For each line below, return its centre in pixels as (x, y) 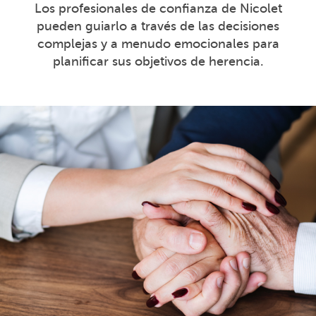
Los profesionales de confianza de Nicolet (158, 9)
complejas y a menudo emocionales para (158, 44)
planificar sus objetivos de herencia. (158, 62)
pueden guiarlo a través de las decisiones (158, 26)
